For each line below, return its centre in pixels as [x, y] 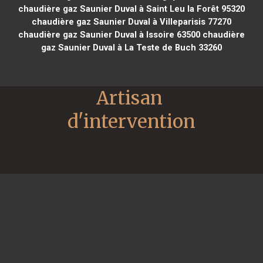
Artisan [129, 98]
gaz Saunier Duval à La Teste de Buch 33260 [131, 47]
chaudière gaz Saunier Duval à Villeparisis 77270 [131, 21]
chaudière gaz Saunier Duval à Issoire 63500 [109, 34]
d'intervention [131, 121]
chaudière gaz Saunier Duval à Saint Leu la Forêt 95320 [131, 9]
